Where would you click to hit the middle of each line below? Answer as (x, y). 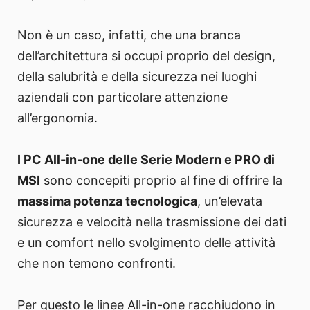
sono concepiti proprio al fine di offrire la (161, 181)
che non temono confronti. (97, 264)
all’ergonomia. (57, 118)
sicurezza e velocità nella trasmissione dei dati (152, 222)
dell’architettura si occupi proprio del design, (146, 56)
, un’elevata (230, 201)
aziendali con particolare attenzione (122, 98)
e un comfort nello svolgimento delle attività (146, 243)
